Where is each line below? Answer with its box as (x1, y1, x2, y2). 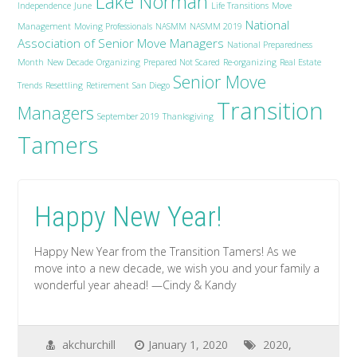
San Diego (132, 80, 171, 91)
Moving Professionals (74, 21, 153, 32)
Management (18, 21, 72, 32)
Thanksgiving (163, 111, 214, 122)
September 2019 (97, 111, 160, 122)
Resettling (45, 80, 84, 91)
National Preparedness (227, 39, 313, 50)
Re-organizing (223, 57, 277, 68)
